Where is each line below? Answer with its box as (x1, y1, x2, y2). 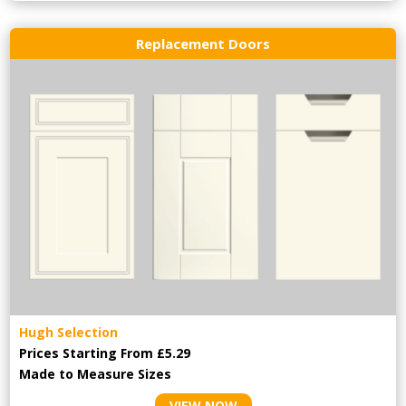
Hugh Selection (19, 324, 119, 342)
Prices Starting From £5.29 (19, 344, 191, 362)
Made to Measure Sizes (19, 365, 172, 383)
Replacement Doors (136, 34, 270, 53)
